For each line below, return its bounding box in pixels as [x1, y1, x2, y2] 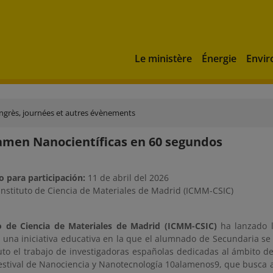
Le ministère [135, 51, 192, 65]
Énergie [202, 51, 236, 65]
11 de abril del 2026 [88, 172, 169, 183]
